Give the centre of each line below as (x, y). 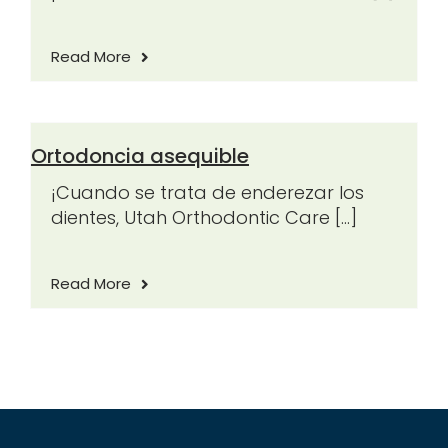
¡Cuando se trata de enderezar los (207, 193)
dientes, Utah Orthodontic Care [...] (203, 218)
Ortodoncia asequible (139, 156)
